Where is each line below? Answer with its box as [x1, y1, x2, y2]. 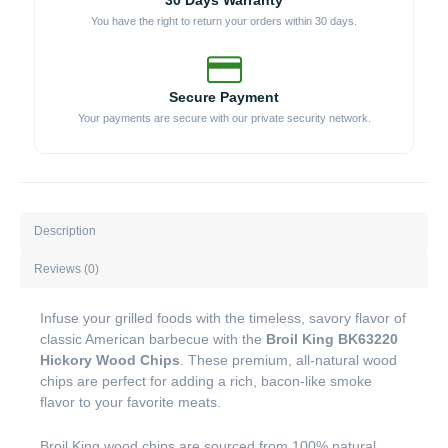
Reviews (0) [34, 261, 100, 276]
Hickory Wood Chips [40, 352, 180, 369]
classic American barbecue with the [40, 331, 266, 348]
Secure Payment [169, 89, 279, 106]
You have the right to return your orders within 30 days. [91, 15, 357, 28]
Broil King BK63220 [266, 331, 398, 348]
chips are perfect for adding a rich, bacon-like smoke [40, 373, 372, 390]
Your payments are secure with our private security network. [77, 112, 371, 125]
